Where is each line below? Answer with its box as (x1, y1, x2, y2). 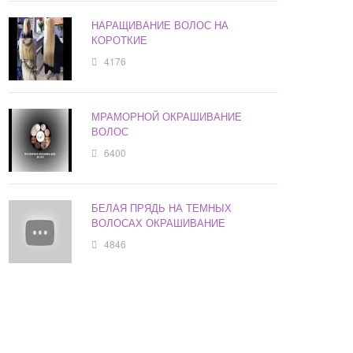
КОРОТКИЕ (91, 32, 148, 48)
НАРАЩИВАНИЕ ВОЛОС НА (91, 17, 229, 33)
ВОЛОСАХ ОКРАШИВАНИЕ (91, 215, 226, 231)
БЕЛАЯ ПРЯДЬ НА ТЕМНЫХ (91, 200, 232, 216)
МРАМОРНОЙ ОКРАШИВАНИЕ (91, 109, 243, 124)
